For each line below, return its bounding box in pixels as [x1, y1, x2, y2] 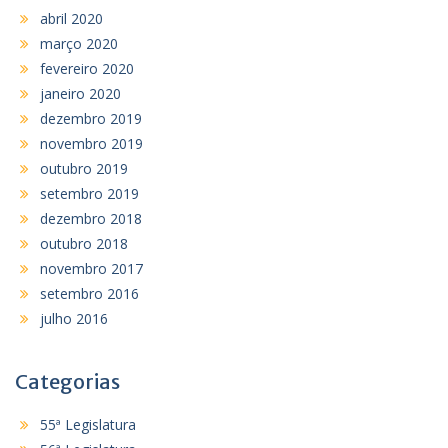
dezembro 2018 [40, 208, 142, 228]
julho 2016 [40, 308, 108, 328]
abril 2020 [40, 8, 103, 28]
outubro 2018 [40, 233, 128, 253]
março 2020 [40, 33, 118, 53]
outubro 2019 [40, 158, 128, 178]
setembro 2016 [40, 283, 139, 303]
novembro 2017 [40, 258, 143, 278]
